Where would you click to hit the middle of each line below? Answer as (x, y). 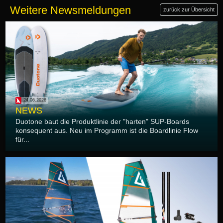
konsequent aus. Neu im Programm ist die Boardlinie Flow (107, 130)
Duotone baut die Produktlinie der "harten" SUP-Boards (102, 121)
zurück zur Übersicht (189, 10)
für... (22, 139)
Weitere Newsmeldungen (70, 10)
